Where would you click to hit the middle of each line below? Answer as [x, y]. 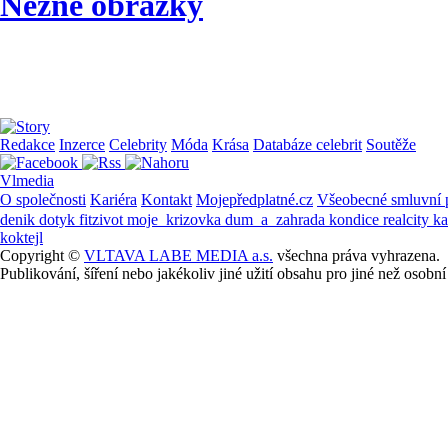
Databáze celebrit [307, 144]
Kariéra [113, 199]
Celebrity [138, 144]
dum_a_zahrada [277, 219]
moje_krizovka [176, 219]
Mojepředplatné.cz [254, 199]
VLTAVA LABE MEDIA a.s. [178, 255]
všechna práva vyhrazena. [356, 255]
